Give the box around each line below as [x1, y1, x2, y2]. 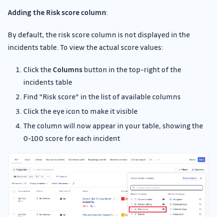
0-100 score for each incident [23, 133, 120, 143]
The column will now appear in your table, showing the [23, 121, 203, 131]
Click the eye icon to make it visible [23, 106, 138, 116]
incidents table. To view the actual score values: [8, 42, 163, 52]
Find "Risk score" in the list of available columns [23, 92, 181, 102]
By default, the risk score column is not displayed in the [8, 30, 190, 40]
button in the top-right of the [82, 64, 181, 75]
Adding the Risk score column [8, 7, 106, 17]
